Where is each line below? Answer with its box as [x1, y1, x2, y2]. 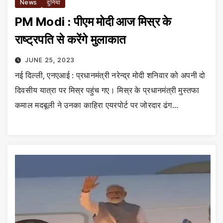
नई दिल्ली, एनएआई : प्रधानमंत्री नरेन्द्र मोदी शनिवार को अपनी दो [15, 70, 206, 80]
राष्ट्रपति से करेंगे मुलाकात [15, 32, 126, 47]
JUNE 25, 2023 [24, 56, 75, 64]
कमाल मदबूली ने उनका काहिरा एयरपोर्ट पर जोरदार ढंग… [15, 100, 178, 110]
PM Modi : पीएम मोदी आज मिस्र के [15, 14, 172, 29]
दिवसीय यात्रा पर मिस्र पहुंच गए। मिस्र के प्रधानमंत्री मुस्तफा [15, 85, 200, 95]
